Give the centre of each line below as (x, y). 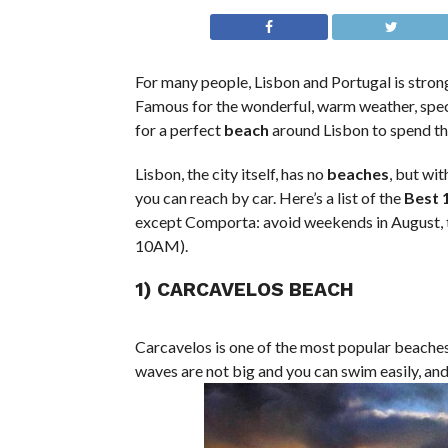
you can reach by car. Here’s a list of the (269, 197)
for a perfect (179, 129)
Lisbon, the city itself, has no (230, 173)
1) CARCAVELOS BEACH (244, 289)
